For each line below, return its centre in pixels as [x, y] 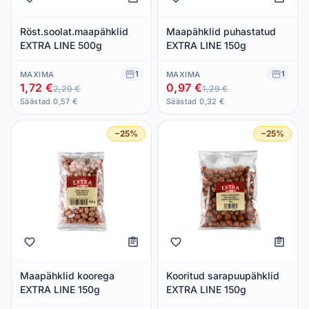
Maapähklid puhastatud [221, 31]
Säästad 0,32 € [196, 101]
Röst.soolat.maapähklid [74, 31]
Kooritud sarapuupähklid [223, 275]
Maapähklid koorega [67, 275]
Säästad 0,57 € [49, 101]
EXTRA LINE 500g [61, 45]
